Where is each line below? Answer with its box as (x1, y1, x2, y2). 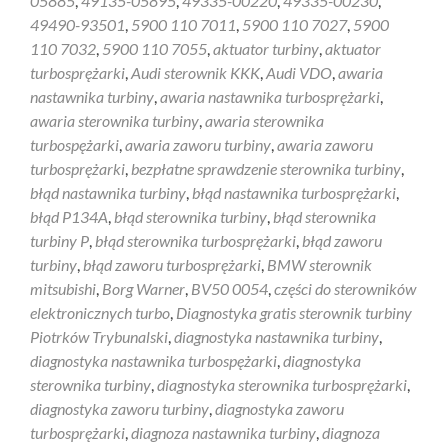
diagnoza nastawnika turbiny (131, 423, 316, 442)
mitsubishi (30, 279, 96, 298)
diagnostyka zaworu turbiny (30, 399, 209, 418)
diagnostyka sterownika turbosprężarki (157, 375, 407, 394)
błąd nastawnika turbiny (30, 183, 186, 202)
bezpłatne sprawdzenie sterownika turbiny (131, 159, 401, 178)
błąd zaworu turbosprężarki (83, 255, 261, 274)
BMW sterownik (267, 255, 372, 274)
